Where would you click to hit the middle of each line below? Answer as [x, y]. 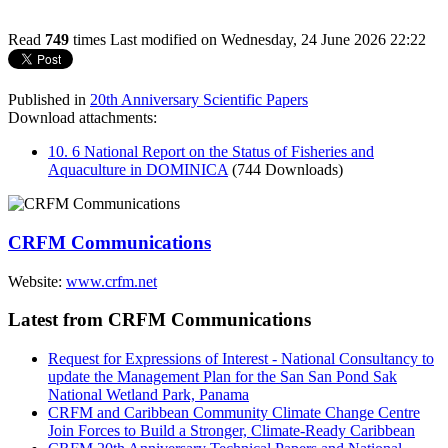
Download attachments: [82, 118]
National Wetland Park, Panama [148, 394]
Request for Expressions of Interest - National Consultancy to [241, 358]
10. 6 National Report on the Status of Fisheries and [211, 152]
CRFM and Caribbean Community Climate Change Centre [234, 412]
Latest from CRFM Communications [159, 320]
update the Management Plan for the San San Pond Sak [222, 376]
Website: [37, 281]
